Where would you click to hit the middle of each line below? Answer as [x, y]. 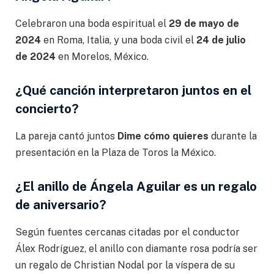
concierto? [47, 109]
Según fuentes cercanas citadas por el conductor [128, 232]
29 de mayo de [204, 23]
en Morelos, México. [102, 56]
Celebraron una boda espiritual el [92, 23]
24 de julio [221, 40]
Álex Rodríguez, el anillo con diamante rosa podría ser [136, 248]
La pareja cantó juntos [66, 136]
